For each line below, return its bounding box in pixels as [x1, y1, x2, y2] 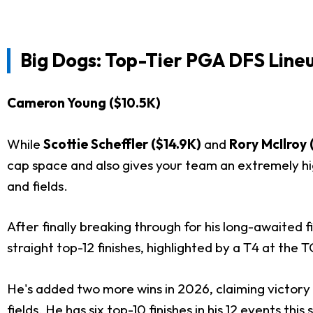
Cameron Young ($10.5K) [7, 94, 161, 111]
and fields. [7, 177, 68, 194]
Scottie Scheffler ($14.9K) [43, 135, 201, 152]
